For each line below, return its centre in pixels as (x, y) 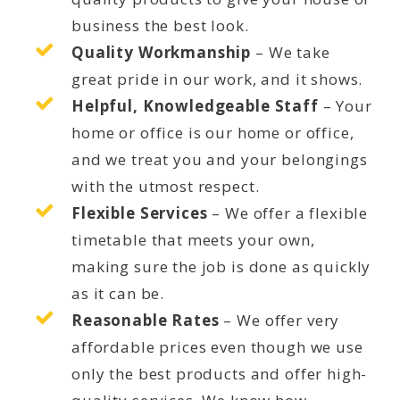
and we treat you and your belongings (220, 159)
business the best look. (160, 25)
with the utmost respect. (166, 186)
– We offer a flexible (288, 212)
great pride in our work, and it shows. (217, 79)
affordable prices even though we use (217, 346)
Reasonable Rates (146, 320)
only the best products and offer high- (220, 373)
